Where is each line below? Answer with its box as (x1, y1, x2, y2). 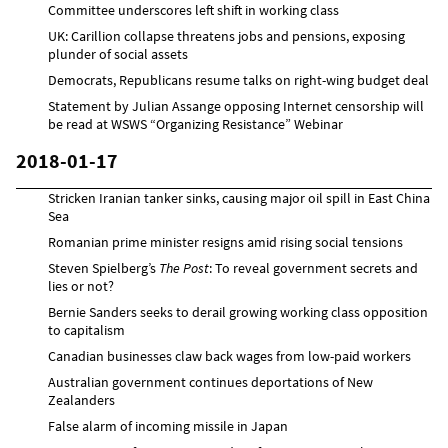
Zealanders (48, 390, 115, 409)
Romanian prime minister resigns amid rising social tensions (48, 232, 403, 251)
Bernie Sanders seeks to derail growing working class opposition (48, 302, 428, 321)
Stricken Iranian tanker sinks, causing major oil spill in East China (48, 188, 430, 207)
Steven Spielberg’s (48, 258, 159, 277)
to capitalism (48, 320, 125, 339)
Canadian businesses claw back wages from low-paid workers (48, 346, 411, 365)
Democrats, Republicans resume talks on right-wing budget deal (48, 70, 429, 89)
